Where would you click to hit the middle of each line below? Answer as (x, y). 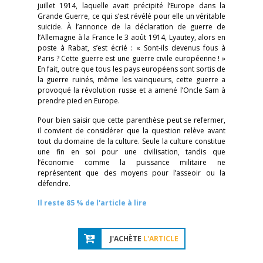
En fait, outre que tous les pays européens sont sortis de (131, 69)
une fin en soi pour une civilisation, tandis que (131, 152)
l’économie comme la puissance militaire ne (131, 162)
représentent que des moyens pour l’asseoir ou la (131, 173)
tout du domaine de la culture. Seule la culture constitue (131, 141)
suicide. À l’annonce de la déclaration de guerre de (131, 27)
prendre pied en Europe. (79, 101)
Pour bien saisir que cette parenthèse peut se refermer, (131, 120)
